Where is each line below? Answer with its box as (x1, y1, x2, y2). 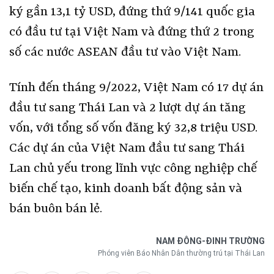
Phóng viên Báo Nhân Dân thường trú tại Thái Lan (98, 249, 265, 258)
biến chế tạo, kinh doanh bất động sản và (9, 182, 242, 197)
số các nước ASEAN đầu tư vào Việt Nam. (9, 45, 241, 61)
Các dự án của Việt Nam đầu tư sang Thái (9, 141, 245, 157)
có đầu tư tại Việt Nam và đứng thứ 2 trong (9, 25, 254, 40)
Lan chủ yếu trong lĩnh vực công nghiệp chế (9, 161, 257, 177)
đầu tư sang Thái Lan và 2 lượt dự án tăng (9, 101, 246, 116)
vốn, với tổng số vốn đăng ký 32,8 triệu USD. (9, 121, 257, 136)
